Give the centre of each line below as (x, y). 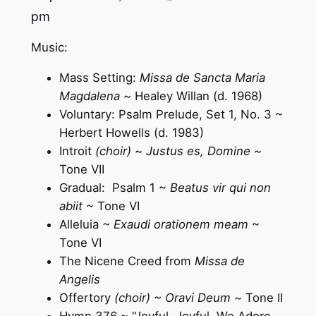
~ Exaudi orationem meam (173, 224)
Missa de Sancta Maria (202, 77)
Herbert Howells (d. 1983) (131, 132)
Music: (49, 47)
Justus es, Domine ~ (203, 151)
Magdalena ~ (97, 96)
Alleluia (79, 224)
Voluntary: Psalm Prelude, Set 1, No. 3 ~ (171, 114)
